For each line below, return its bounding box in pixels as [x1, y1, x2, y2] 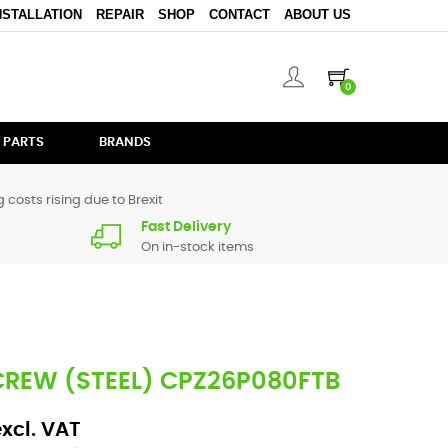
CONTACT [208, 7, 270, 22]
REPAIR [95, 7, 144, 22]
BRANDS [99, 136, 151, 149]
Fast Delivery [141, 220, 231, 234]
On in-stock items [141, 241, 254, 254]
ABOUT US [283, 7, 351, 22]
